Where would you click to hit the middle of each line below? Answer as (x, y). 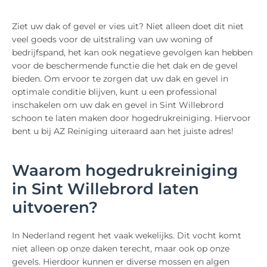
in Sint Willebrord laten (105, 189)
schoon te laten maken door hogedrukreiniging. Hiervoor (131, 118)
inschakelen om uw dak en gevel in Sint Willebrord (118, 105)
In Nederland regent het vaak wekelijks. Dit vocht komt (127, 236)
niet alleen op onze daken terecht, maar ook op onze (121, 249)
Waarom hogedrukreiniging (125, 171)
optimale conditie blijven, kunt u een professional (114, 92)
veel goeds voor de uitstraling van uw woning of (112, 40)
